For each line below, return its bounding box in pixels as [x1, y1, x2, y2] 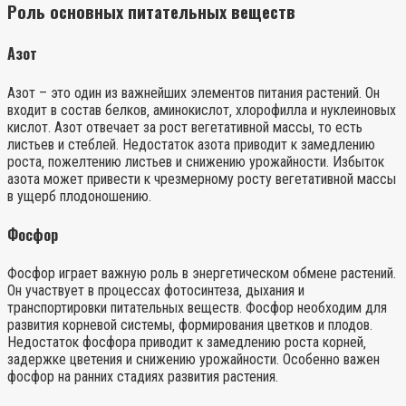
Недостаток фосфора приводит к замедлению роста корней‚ [7, 333, 366, 352]
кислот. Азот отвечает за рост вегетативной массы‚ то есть [7, 118, 362, 136]
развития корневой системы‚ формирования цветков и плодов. [7, 316, 372, 334]
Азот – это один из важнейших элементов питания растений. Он [7, 83, 380, 101]
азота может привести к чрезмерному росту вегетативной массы [7, 169, 396, 188]
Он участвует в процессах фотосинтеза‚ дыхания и [7, 282, 304, 300]
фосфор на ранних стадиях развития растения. [7, 368, 278, 386]
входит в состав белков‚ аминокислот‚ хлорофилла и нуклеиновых [7, 101, 396, 119]
